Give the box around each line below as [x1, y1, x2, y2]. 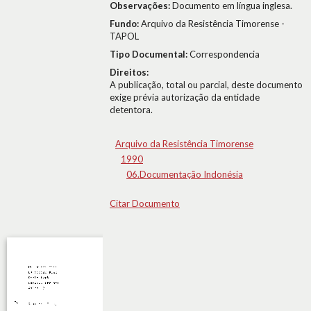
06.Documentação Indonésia [126, 169, 243, 180]
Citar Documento [110, 198, 180, 209]
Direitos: [110, 67, 149, 78]
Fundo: [110, 18, 141, 29]
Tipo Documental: [110, 49, 190, 60]
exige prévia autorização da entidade [110, 92, 260, 103]
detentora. [110, 104, 153, 115]
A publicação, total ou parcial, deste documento [110, 79, 303, 90]
